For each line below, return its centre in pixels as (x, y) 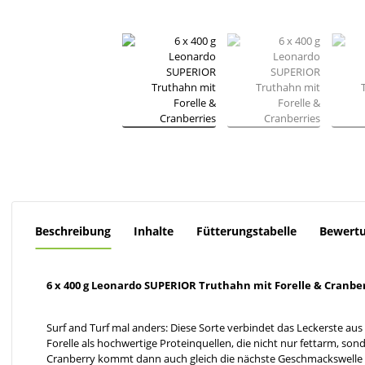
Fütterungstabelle (246, 231)
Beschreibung (73, 231)
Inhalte (154, 231)
